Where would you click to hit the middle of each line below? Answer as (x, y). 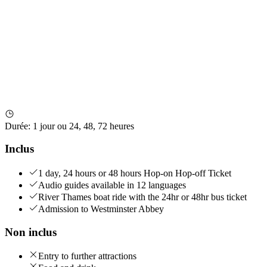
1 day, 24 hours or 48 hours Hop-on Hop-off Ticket (135, 173)
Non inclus (31, 232)
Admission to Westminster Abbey (101, 209)
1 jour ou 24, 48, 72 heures (83, 126)
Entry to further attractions (87, 256)
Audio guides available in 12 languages (112, 185)
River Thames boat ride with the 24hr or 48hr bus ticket (142, 197)
